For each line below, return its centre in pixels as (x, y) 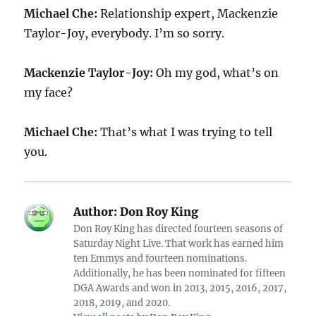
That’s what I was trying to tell (185, 132)
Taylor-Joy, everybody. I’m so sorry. (124, 33)
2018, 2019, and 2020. (122, 303)
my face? (49, 92)
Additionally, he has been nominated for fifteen (180, 273)
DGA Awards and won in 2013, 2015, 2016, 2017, (180, 288)
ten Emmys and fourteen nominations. (160, 259)
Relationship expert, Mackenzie (188, 13)
